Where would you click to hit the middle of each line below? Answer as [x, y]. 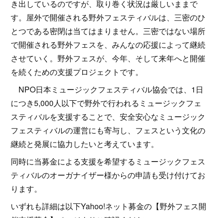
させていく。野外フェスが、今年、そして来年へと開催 [108, 58]
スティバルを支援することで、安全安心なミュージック [108, 117]
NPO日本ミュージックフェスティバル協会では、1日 [107, 89]
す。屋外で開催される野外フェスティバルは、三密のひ [108, 17]
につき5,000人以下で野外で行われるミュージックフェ [106, 103]
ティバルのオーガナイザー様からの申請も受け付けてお [108, 175]
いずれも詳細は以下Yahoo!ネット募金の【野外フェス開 [109, 206]
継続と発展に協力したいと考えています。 [85, 144]
